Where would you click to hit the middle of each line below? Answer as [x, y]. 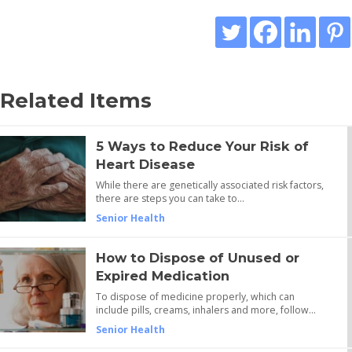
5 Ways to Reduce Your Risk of [202, 147]
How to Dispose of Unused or [197, 257]
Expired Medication [162, 275]
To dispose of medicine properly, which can [195, 296]
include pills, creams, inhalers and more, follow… [205, 310]
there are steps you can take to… [170, 199]
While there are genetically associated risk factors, [209, 185]
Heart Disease [145, 165]
